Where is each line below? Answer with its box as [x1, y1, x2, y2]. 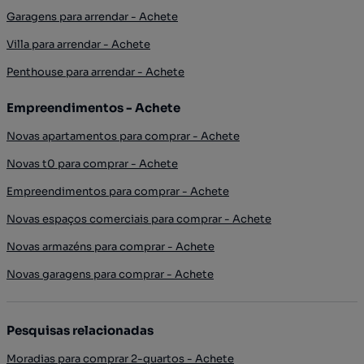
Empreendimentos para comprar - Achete [6, 184, 229, 198]
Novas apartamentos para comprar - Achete [6, 128, 240, 143]
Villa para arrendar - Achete [6, 37, 150, 51]
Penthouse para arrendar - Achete [6, 64, 184, 79]
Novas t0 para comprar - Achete [6, 156, 178, 171]
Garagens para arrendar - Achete [6, 9, 178, 24]
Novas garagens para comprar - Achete [6, 266, 214, 281]
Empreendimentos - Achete [6, 99, 180, 115]
